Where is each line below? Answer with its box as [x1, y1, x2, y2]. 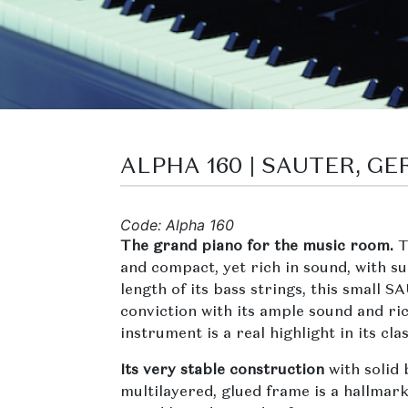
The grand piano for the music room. [120, 240, 393, 255]
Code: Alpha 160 [120, 216, 234, 235]
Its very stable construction [120, 363, 329, 379]
